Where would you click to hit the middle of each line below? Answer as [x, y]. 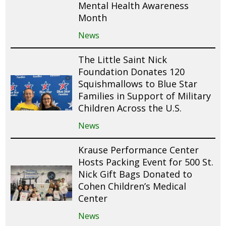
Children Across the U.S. [130, 108]
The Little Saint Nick [123, 59]
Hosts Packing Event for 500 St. [146, 162]
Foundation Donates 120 [132, 71]
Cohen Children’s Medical [132, 186]
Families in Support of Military [145, 96]
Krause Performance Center [139, 150]
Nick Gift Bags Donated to [135, 174]
